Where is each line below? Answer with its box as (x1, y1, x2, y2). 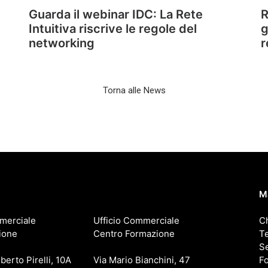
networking (29, 36, 95, 50)
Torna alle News (102, 85, 166, 96)
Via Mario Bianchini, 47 (93, 254, 190, 266)
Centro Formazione (93, 228, 175, 239)
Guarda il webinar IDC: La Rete (29, 7, 203, 22)
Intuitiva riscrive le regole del (29, 22, 197, 36)
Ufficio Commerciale (93, 215, 179, 226)
